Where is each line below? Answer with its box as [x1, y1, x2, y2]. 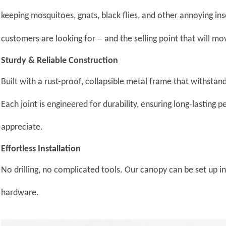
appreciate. [1, 123, 43, 133]
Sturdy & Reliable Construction [1, 56, 119, 66]
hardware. [1, 188, 39, 198]
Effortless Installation [1, 144, 81, 154]
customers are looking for [1, 34, 98, 44]
